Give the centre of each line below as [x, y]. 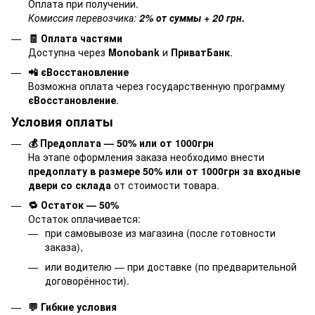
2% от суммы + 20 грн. [192, 18]
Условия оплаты [62, 122]
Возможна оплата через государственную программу [156, 86]
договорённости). [87, 281]
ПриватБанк [200, 52]
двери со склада [70, 185]
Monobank [134, 52]
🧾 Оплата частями [75, 38]
